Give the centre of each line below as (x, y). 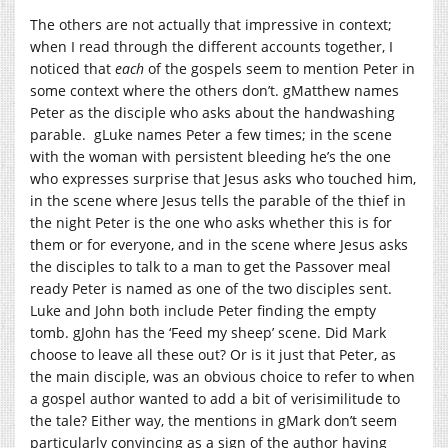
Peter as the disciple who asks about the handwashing (212, 112)
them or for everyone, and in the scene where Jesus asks (219, 244)
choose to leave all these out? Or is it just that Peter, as (213, 354)
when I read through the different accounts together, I (211, 46)
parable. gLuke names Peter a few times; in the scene (211, 134)
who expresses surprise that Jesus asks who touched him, (223, 178)
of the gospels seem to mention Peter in (281, 68)
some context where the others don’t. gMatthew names (214, 90)
